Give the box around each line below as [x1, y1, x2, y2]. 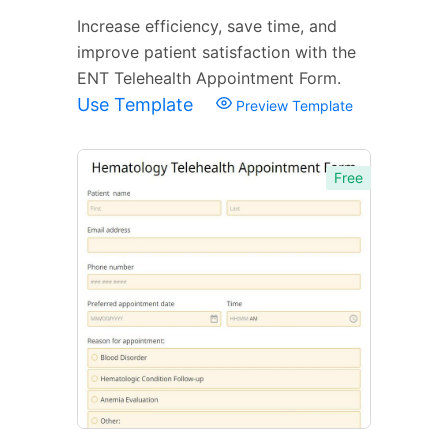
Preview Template [232, 96, 353, 114]
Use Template [77, 93, 198, 115]
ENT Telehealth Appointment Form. [77, 67, 341, 88]
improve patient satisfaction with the [77, 41, 356, 62]
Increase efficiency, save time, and [77, 15, 337, 36]
